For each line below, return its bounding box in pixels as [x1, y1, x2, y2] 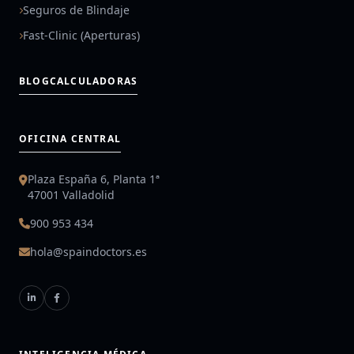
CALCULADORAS [49, 74, 138, 88]
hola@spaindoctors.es [30, 244, 147, 259]
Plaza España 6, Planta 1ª [28, 171, 160, 186]
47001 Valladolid [28, 187, 115, 202]
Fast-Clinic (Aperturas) [23, 28, 140, 43]
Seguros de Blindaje [23, 2, 130, 17]
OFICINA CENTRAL [19, 132, 121, 145]
